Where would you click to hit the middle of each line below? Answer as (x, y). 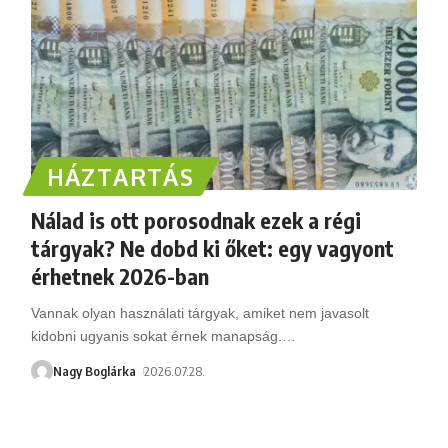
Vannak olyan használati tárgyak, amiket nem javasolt (199, 312)
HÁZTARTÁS (120, 176)
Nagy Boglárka (94, 370)
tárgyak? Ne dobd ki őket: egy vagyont (212, 247)
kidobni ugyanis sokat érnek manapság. (156, 335)
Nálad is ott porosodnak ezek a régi (195, 219)
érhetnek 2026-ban (119, 275)
